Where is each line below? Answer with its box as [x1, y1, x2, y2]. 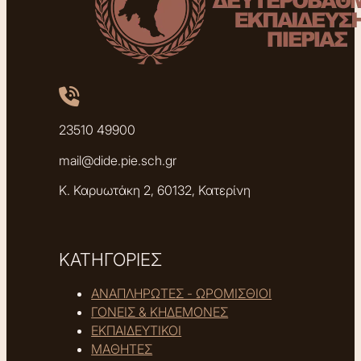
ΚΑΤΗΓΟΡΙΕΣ [59, 248, 163, 270]
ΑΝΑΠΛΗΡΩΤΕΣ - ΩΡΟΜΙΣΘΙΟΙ [91, 284, 272, 301]
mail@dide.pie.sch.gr [59, 152, 177, 168]
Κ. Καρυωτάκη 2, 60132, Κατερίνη [59, 183, 251, 199]
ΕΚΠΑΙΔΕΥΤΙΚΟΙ [91, 322, 182, 338]
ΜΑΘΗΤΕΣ [91, 340, 153, 357]
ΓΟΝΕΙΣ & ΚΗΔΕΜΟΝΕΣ [91, 303, 229, 320]
